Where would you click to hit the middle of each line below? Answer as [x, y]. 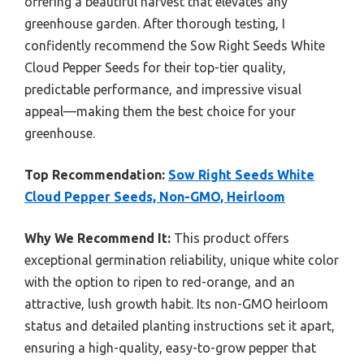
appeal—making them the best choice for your [160, 111]
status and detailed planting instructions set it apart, [180, 325]
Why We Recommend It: [97, 238]
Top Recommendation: [95, 174]
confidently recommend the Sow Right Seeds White [175, 45]
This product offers [230, 238]
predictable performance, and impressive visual [163, 89]
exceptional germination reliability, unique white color [182, 260]
